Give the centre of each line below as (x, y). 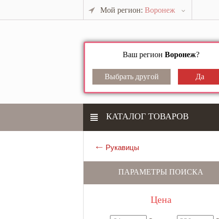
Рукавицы (122, 147)
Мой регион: (122, 10)
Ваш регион (143, 55)
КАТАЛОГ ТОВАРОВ (147, 116)
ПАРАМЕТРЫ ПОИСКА (161, 172)
